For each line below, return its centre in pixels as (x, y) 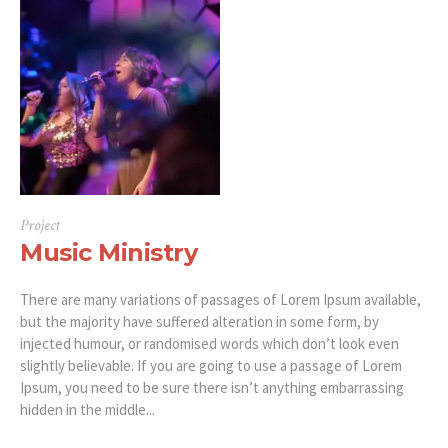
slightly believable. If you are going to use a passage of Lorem (211, 366)
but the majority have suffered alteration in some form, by (199, 322)
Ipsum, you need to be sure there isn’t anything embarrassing (212, 388)
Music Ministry (108, 253)
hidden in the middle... (87, 410)
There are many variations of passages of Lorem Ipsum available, (220, 300)
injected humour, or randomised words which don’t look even (209, 344)
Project (40, 226)
